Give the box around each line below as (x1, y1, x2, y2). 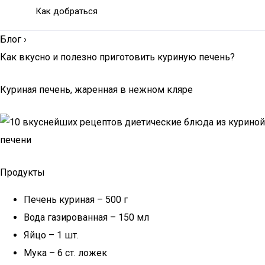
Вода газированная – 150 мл (24, 212, 149, 223)
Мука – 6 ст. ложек (24, 247, 107, 258)
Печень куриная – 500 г (24, 194, 128, 205)
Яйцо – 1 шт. (24, 230, 79, 241)
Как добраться (35, 6, 98, 17)
